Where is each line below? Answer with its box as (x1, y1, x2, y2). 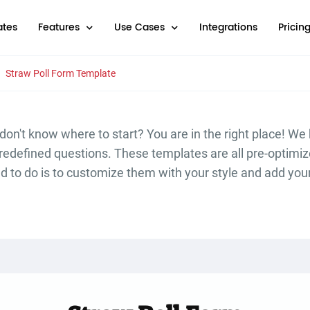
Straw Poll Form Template (6, 68, 116, 79)
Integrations (199, 19, 257, 35)
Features (38, 19, 80, 35)
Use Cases (114, 19, 165, 35)
